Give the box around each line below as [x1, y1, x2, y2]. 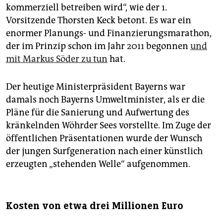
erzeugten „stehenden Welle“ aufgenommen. [6, 158, 190, 169]
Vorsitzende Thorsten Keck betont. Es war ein [6, 14, 191, 26]
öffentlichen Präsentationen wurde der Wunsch [6, 132, 202, 144]
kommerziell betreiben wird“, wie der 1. [6, 1, 167, 13]
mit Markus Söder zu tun [6, 53, 108, 64]
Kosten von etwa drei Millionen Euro [6, 199, 183, 212]
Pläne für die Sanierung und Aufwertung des [6, 107, 189, 118]
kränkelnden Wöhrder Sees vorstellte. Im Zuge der [6, 119, 211, 131]
